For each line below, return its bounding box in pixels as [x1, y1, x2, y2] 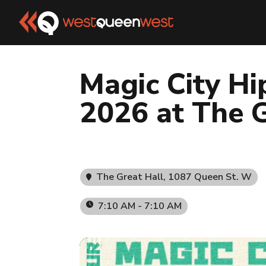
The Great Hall [96, 170, 164, 183]
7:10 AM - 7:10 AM [98, 199, 182, 213]
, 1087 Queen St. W [163, 170, 252, 183]
